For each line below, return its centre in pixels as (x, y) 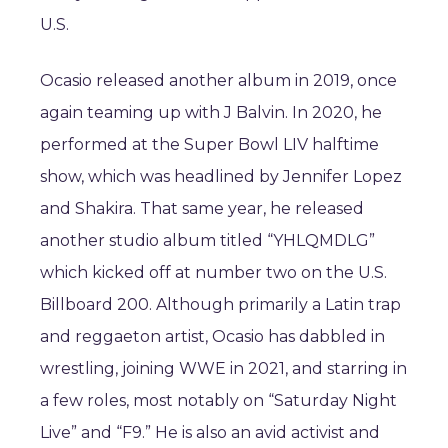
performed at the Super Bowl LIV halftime (209, 144)
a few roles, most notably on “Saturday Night (218, 400)
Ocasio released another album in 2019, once (218, 80)
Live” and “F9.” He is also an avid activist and (210, 432)
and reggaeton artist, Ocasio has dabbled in (212, 336)
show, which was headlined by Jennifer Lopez (221, 176)
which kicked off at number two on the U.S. (213, 272)
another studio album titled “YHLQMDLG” (207, 240)
